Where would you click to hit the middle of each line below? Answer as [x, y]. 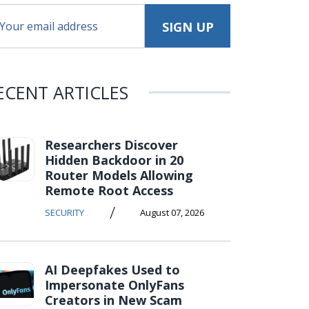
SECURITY [64, 212]
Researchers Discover [111, 145]
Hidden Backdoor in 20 [114, 160]
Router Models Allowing [119, 175]
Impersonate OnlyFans [114, 285]
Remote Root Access [109, 190]
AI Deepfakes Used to [112, 270]
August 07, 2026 [172, 212]
